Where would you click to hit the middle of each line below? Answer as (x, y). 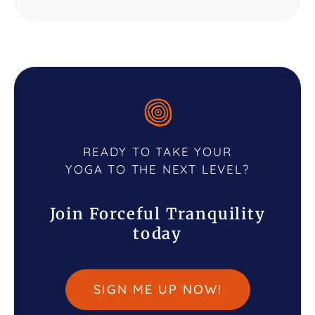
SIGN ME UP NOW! (157, 290)
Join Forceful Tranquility (157, 214)
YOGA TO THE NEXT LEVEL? (157, 169)
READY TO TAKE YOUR (157, 152)
